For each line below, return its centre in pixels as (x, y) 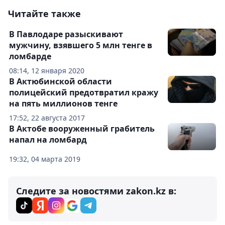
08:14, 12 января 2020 (47, 71)
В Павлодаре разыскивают (66, 34)
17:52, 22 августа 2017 (47, 118)
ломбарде (30, 57)
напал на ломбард (48, 140)
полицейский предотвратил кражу (84, 93)
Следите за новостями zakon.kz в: (96, 191)
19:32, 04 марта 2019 (45, 159)
